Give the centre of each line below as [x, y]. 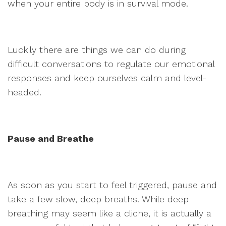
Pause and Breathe [51, 138]
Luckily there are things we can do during [97, 50]
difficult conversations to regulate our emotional [111, 64]
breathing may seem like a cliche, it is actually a [109, 213]
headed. [24, 92]
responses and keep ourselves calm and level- [107, 78]
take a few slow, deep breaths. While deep [98, 199]
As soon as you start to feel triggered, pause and [112, 185]
